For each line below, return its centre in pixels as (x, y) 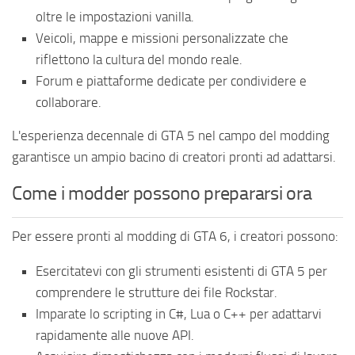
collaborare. (69, 103)
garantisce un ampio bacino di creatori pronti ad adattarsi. (174, 157)
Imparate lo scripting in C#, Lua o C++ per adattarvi (179, 314)
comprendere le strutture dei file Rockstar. (157, 293)
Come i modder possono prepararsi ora (162, 194)
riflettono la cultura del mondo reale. (139, 60)
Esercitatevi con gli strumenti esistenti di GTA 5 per (181, 271)
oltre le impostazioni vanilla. (115, 17)
